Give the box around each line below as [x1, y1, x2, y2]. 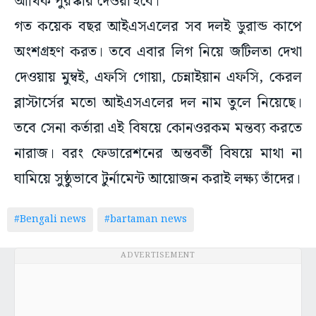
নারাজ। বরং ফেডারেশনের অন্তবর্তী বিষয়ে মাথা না [14, 142, 302, 166]
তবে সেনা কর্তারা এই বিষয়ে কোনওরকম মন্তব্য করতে [14, 117, 302, 140]
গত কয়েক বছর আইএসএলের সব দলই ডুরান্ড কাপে [14, 16, 302, 39]
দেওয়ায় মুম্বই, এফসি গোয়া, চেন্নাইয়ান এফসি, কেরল [14, 66, 302, 90]
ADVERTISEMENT [121, 249, 195, 262]
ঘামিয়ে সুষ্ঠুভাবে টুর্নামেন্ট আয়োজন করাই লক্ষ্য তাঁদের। [14, 168, 300, 191]
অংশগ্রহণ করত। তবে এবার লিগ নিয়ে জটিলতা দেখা [14, 41, 302, 64]
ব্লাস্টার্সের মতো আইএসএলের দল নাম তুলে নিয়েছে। [14, 92, 302, 115]
